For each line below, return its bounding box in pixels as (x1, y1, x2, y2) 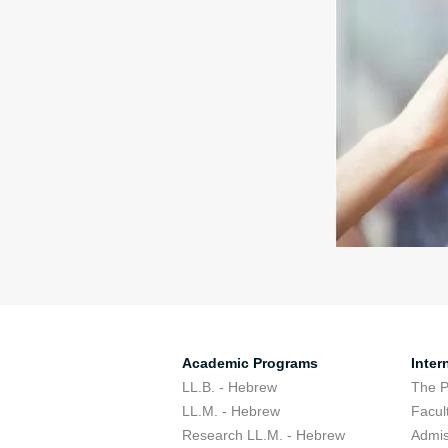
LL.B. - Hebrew (182, 379, 277, 395)
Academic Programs (182, 355, 318, 371)
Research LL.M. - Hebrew (182, 427, 345, 443)
